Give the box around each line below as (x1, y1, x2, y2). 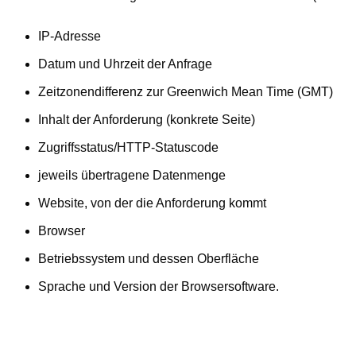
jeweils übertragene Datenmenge (38, 168, 226, 183)
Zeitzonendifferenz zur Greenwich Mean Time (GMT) (38, 85, 333, 99)
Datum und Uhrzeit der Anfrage (38, 57, 212, 72)
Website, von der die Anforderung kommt (38, 196, 266, 211)
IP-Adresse (38, 29, 101, 44)
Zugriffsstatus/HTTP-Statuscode (38, 141, 219, 155)
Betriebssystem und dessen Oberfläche (38, 252, 259, 266)
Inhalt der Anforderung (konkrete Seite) (38, 113, 255, 127)
